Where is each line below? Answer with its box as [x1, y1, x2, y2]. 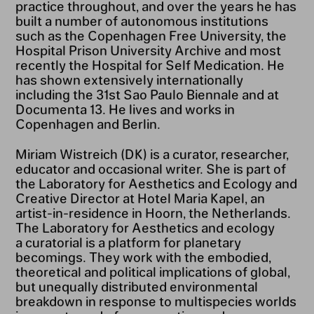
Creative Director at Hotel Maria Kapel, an [15, 190, 265, 205]
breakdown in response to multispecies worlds [15, 293, 296, 308]
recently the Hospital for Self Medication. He [15, 57, 285, 73]
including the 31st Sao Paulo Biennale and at [15, 86, 279, 102]
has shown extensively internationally [15, 71, 243, 88]
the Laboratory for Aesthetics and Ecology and [15, 175, 297, 191]
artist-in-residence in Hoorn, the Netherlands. [15, 205, 291, 220]
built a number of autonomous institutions [15, 13, 268, 29]
